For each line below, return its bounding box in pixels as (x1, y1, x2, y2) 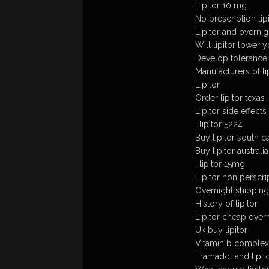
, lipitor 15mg (195, 159, 245, 169)
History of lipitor (195, 199, 258, 208)
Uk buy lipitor (195, 225, 247, 235)
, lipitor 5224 (195, 119, 243, 129)
